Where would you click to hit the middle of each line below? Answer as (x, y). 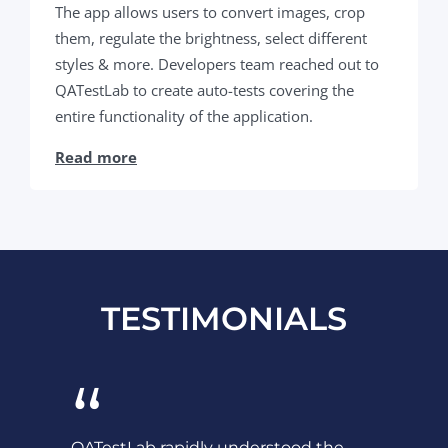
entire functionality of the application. (184, 115)
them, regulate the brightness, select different (211, 37)
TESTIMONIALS (224, 318)
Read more (96, 156)
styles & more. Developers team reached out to (217, 63)
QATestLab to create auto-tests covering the (204, 89)
